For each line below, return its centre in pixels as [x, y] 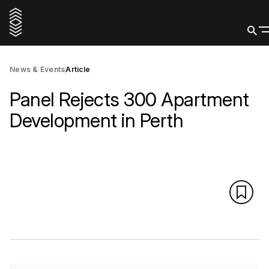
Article [78, 69]
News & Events [38, 69]
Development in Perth [96, 120]
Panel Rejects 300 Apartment [129, 99]
